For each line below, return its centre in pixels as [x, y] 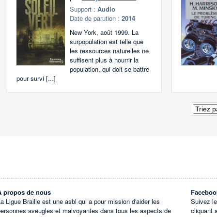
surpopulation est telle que [107, 41]
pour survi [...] [36, 78]
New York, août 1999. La [104, 32]
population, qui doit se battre [110, 69]
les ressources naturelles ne [109, 51]
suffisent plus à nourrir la [104, 60]
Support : [84, 9]
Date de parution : [96, 18]
